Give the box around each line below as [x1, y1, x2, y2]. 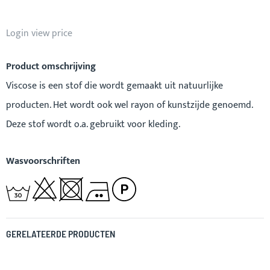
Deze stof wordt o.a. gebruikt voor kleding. [6, 116, 180, 133]
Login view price [6, 25, 72, 42]
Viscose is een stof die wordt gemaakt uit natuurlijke [6, 77, 223, 94]
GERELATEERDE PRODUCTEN [6, 227, 115, 239]
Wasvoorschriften [6, 152, 80, 169]
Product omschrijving [6, 58, 96, 75]
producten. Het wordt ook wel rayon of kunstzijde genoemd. [6, 96, 253, 113]
